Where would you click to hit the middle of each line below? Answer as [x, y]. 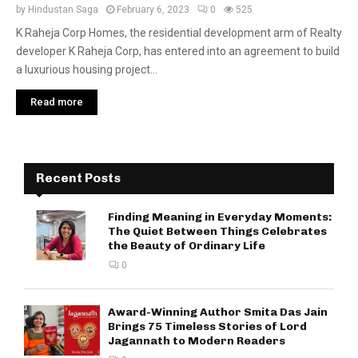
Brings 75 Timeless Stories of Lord [207, 326]
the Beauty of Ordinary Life [187, 246]
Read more [57, 102]
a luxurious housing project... [87, 70]
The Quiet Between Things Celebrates [217, 231]
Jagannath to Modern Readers [197, 341]
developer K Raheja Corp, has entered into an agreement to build [178, 51]
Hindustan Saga [63, 10]
